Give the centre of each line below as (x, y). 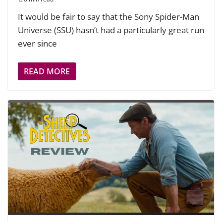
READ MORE (47, 72)
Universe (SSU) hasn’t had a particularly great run (111, 30)
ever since (37, 43)
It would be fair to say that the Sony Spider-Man (109, 16)
